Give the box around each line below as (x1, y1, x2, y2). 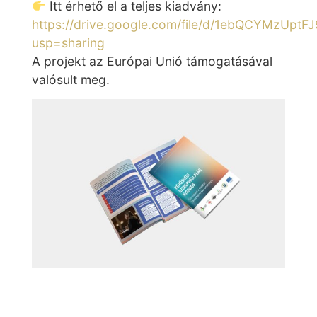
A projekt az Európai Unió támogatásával (32, 54, 272, 69)
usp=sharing (32, 35, 105, 51)
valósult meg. (32, 72, 110, 88)
